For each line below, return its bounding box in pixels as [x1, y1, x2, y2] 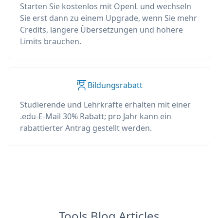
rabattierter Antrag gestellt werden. [20, 123, 152, 133]
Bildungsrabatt [87, 80, 143, 91]
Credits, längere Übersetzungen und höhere [20, 24, 183, 35]
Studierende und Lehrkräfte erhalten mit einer [20, 99, 191, 110]
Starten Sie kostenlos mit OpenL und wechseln [20, 1, 191, 12]
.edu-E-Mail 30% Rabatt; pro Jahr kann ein [20, 111, 171, 122]
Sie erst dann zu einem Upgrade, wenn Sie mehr [20, 13, 197, 23]
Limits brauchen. [20, 36, 81, 47]
